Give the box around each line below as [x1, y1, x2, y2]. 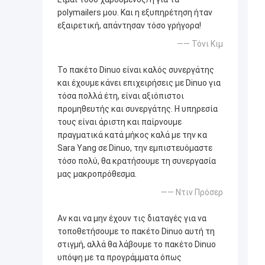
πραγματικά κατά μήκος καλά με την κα [57, 130, 207, 140]
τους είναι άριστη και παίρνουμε [57, 117, 182, 127]
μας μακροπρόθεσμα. [57, 169, 137, 179]
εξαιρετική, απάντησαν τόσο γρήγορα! [57, 20, 201, 30]
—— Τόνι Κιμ [177, 38, 223, 49]
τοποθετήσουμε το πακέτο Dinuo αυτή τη [57, 226, 215, 236]
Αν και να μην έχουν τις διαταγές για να [57, 213, 206, 223]
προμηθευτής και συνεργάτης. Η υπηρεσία [57, 104, 218, 114]
